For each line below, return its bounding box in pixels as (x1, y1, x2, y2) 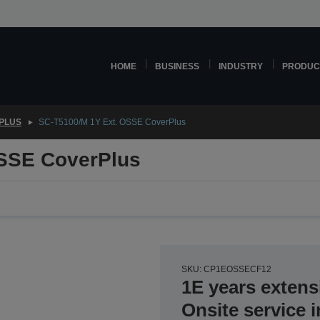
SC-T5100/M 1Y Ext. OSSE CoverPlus (38, 117, 186, 127)
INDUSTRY (219, 61, 264, 71)
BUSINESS (155, 61, 200, 71)
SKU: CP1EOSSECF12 (181, 264, 271, 274)
